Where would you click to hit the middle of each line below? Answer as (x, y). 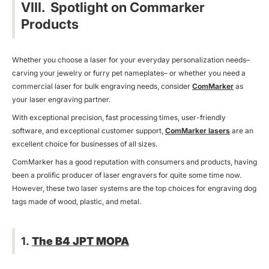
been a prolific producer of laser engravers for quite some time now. (127, 175)
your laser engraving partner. (61, 99)
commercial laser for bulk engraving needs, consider (102, 86)
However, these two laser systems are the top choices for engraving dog (134, 188)
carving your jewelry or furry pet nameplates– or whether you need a (129, 73)
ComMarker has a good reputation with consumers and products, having (134, 162)
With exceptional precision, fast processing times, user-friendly (119, 117)
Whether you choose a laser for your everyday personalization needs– (131, 59)
